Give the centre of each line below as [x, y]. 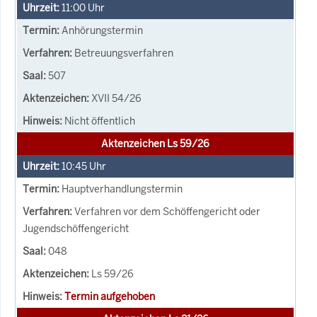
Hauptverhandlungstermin [122, 189]
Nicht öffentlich [100, 121]
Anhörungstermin [102, 30]
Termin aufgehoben [110, 296]
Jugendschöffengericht [76, 228]
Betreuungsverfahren [124, 53]
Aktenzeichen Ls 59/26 [155, 143]
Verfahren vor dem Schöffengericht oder [167, 211]
